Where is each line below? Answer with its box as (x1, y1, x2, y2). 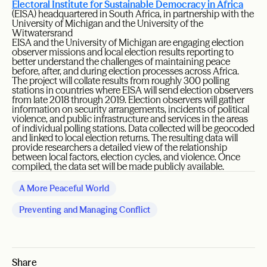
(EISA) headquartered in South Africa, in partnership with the (12, 8, 254, 20)
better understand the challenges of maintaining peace (12, 55, 230, 68)
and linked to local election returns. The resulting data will (12, 132, 238, 144)
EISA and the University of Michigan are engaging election (12, 36, 244, 49)
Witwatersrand (12, 27, 73, 39)
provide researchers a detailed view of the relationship (12, 141, 227, 154)
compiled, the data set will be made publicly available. (12, 160, 224, 173)
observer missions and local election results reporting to (12, 46, 234, 58)
